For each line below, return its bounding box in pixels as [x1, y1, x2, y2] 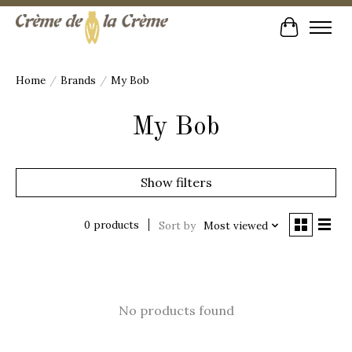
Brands [60, 73, 96, 87]
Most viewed [203, 218, 268, 233]
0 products [83, 218, 139, 233]
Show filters [140, 174, 212, 190]
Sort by [158, 218, 196, 233]
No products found [118, 302, 234, 318]
